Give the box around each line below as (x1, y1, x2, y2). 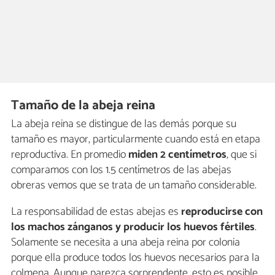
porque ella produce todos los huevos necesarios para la (11, 249, 260, 268)
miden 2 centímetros (128, 145, 227, 165)
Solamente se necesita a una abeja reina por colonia (11, 233, 240, 252)
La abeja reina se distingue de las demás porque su (11, 115, 236, 134)
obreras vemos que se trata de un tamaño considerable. (11, 176, 257, 195)
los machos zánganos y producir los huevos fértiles (11, 218, 255, 237)
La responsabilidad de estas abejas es (11, 203, 181, 222)
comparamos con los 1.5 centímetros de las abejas (11, 161, 231, 180)
